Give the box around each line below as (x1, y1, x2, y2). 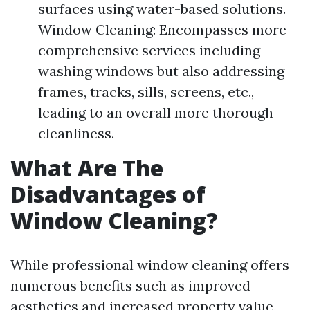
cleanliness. (38, 125, 114, 142)
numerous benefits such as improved (10, 277, 250, 294)
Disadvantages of (10, 179, 206, 209)
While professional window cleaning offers (10, 256, 289, 273)
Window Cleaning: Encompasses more (38, 21, 286, 38)
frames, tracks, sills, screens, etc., (38, 83, 254, 100)
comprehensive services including (38, 42, 260, 59)
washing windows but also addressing (38, 62, 284, 80)
